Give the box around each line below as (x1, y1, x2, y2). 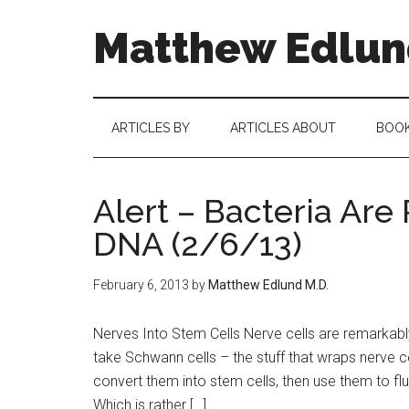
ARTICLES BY (111, 121, 190, 135)
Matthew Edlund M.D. (208, 278, 329, 292)
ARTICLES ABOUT (230, 121, 336, 135)
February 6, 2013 (93, 278, 189, 292)
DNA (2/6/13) (93, 225, 302, 263)
